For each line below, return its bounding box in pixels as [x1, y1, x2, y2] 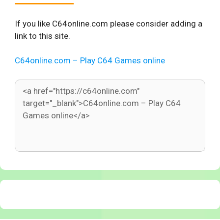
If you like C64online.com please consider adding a [15, 18, 202, 28]
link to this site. [15, 30, 70, 41]
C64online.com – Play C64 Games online [15, 55, 165, 65]
